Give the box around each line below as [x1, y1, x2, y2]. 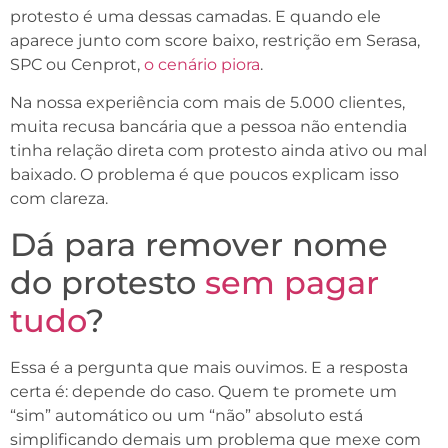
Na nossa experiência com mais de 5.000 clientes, [10, 93, 405, 113]
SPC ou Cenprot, [10, 54, 144, 74]
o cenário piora [144, 54, 260, 74]
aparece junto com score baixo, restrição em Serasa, [10, 30, 420, 50]
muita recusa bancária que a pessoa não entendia [10, 117, 407, 137]
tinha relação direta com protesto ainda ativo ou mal [10, 141, 427, 161]
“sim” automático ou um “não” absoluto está [10, 405, 363, 425]
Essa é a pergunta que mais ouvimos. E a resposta [10, 357, 408, 377]
